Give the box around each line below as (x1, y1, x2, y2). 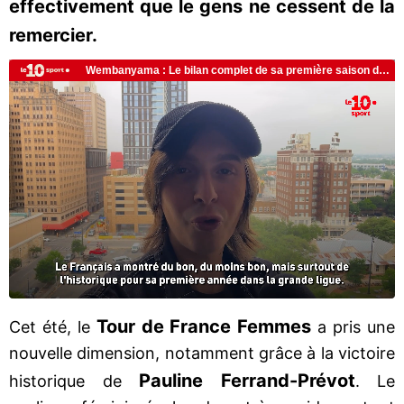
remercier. (9, 24, 97, 46)
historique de (9, 371, 139, 390)
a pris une (311, 317, 396, 336)
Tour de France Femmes (96, 315, 312, 337)
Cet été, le (9, 317, 96, 336)
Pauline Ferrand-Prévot (139, 369, 355, 391)
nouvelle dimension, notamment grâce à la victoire (9, 343, 395, 363)
